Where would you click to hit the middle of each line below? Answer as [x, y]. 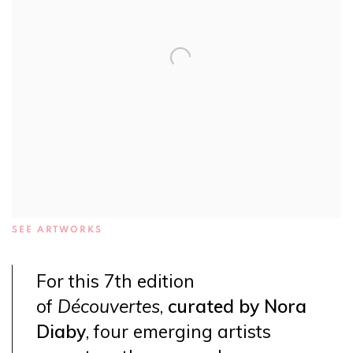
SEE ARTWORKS [57, 230]
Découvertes [109, 306]
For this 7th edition [115, 281]
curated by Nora [237, 306]
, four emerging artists [178, 331]
